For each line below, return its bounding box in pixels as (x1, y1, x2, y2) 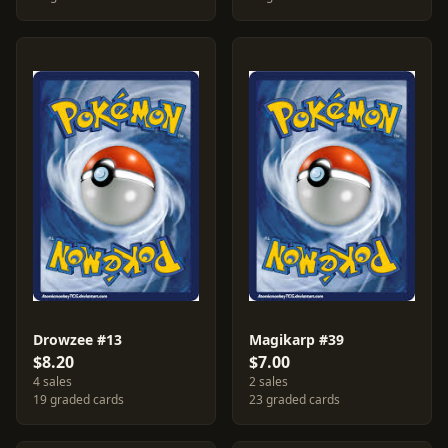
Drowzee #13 (33, 330, 122, 349)
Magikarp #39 (249, 330, 344, 349)
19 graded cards (33, 391, 124, 408)
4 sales (33, 373, 72, 390)
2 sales (249, 373, 288, 390)
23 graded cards (249, 391, 340, 408)
